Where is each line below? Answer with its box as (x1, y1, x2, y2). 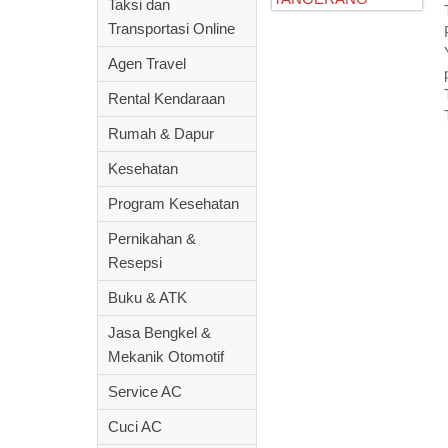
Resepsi (108, 254, 162, 271)
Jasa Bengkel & (108, 324, 211, 341)
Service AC (108, 383, 182, 400)
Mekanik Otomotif (108, 348, 224, 365)
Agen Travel (108, 55, 186, 72)
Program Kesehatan (108, 195, 239, 212)
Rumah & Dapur (108, 125, 214, 142)
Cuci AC (108, 418, 162, 435)
